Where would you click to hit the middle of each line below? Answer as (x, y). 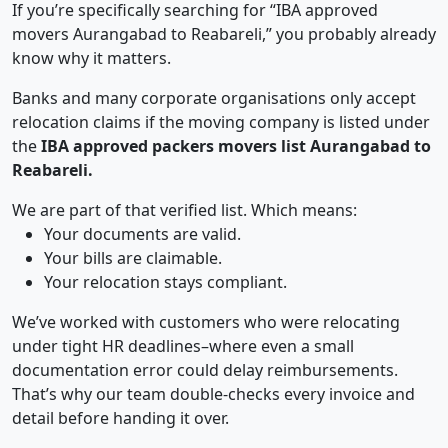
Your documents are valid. (142, 234)
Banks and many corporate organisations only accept (214, 98)
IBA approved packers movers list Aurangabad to (236, 146)
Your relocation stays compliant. (165, 282)
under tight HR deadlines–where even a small (183, 346)
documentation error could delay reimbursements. (205, 370)
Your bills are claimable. (133, 258)
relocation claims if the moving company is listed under (221, 122)
